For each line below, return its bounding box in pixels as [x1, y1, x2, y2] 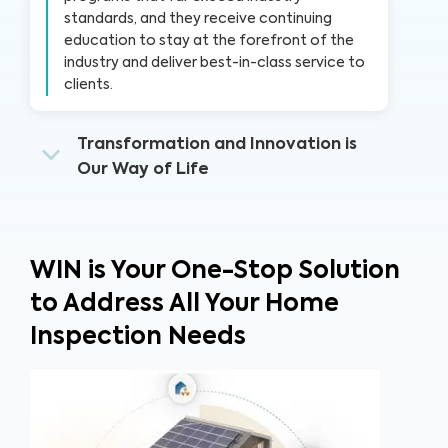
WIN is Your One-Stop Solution [30, 258, 400, 283]
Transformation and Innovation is [77, 136, 358, 153]
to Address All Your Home [30, 291, 339, 316]
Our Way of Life [77, 161, 210, 178]
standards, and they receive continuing [64, 11, 332, 26]
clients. [64, 77, 113, 92]
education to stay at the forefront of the [64, 33, 354, 48]
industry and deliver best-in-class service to [64, 55, 365, 70]
